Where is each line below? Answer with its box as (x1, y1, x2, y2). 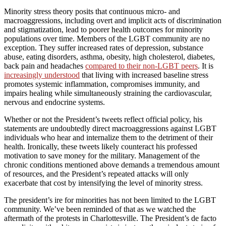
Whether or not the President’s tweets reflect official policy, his (4, 115, 202, 124)
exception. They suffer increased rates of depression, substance (4, 43, 203, 52)
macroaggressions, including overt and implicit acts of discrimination (4, 16, 221, 25)
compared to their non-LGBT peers (85, 62, 198, 71)
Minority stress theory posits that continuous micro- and (4, 7, 180, 16)
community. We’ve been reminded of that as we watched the (4, 205, 196, 214)
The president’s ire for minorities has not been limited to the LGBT (4, 196, 216, 205)
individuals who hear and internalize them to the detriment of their (4, 133, 213, 142)
